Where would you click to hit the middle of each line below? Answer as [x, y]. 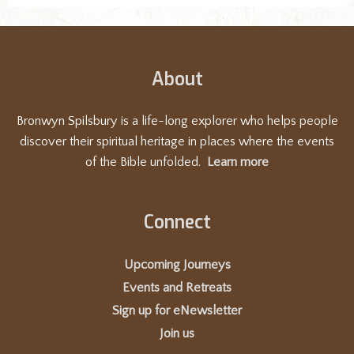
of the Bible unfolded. [146, 162]
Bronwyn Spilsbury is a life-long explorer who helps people [177, 121]
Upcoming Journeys [177, 264]
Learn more [238, 162]
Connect [177, 222]
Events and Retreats [177, 287]
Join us [177, 333]
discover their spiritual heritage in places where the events [177, 142]
